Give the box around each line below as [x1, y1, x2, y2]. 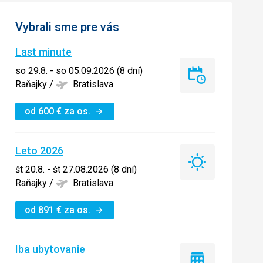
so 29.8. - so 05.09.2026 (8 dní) [15, 65, 143, 76]
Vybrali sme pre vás [15, 20, 119, 34]
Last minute [15, 46, 72, 58]
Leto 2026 [15, 144, 63, 157]
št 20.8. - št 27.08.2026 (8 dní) [15, 164, 137, 175]
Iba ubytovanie [15, 243, 85, 255]
